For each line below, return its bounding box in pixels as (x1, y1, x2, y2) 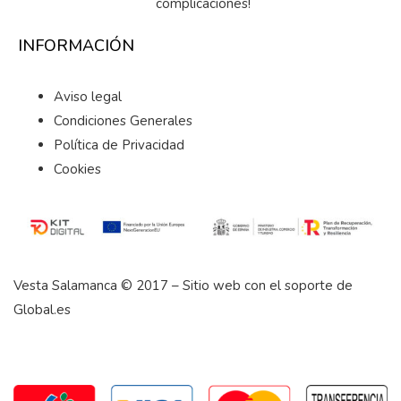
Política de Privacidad (54, 136, 184, 155)
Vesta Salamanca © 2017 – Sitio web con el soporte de (13, 276, 353, 294)
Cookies (54, 160, 101, 179)
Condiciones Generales (54, 112, 192, 131)
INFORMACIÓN (18, 35, 134, 57)
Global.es (13, 300, 71, 319)
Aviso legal (54, 88, 122, 107)
